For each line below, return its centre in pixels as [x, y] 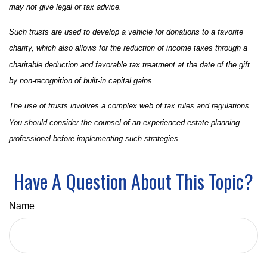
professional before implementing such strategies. [95, 139]
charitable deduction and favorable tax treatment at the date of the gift [129, 64]
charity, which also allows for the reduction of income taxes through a [128, 48]
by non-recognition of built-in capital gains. [82, 81]
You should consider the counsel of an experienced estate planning [124, 122]
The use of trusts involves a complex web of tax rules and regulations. [130, 106]
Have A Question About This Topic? [133, 181]
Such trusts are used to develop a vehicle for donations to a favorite [126, 32]
